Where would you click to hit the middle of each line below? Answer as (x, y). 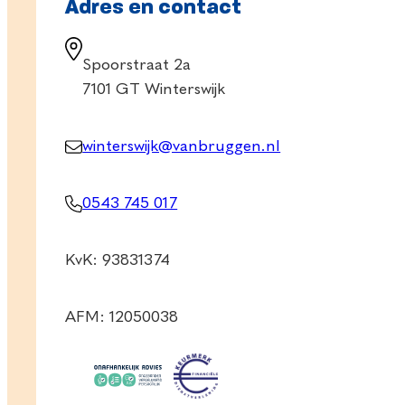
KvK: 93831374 (118, 260)
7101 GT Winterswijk (154, 89)
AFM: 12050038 (122, 317)
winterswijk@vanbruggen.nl (182, 146)
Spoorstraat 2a (137, 65)
